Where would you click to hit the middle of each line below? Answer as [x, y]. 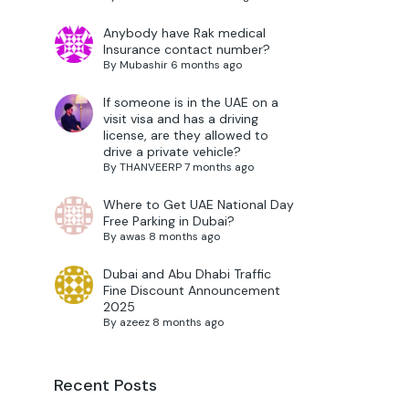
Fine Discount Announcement [191, 291]
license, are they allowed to [185, 136]
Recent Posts [105, 386]
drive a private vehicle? [172, 152]
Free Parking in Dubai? [168, 221]
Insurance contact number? [186, 50]
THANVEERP [150, 168]
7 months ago [219, 168]
